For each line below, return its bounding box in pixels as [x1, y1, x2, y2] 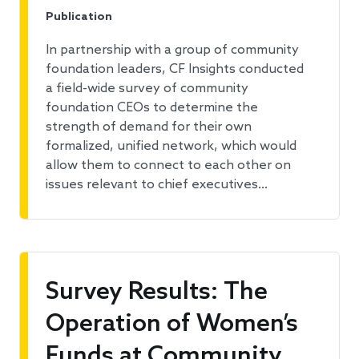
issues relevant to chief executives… [46, 177, 268, 193]
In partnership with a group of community [46, 42, 299, 58]
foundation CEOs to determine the [46, 100, 258, 116]
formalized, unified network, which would [46, 139, 296, 155]
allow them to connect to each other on [46, 158, 291, 174]
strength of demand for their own [46, 119, 252, 135]
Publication [46, 10, 112, 25]
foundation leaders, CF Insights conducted [46, 62, 304, 78]
